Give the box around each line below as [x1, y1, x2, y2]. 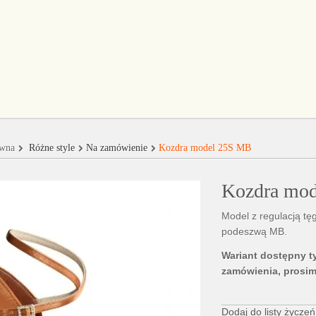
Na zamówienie [86, 142, 147, 153]
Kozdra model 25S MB [159, 142, 251, 153]
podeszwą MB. [221, 226, 287, 237]
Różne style [29, 142, 75, 153]
